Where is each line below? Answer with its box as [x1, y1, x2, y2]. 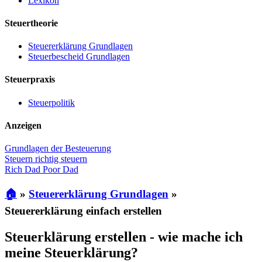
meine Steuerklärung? [5, 244, 138, 260]
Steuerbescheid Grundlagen [28, 51, 130, 62]
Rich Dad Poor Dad [5, 164, 78, 175]
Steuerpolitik [28, 97, 75, 108]
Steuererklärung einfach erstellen [5, 204, 162, 217]
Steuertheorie [5, 18, 58, 28]
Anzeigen [5, 120, 42, 130]
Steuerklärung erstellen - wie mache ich [5, 229, 243, 244]
